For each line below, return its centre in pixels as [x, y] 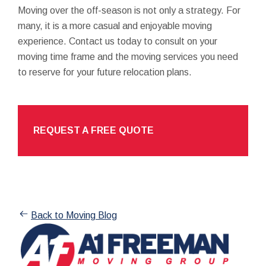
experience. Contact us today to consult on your [118, 41]
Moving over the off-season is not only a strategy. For [129, 10]
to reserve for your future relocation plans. [105, 72]
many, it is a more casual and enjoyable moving [115, 26]
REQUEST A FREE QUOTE [94, 130]
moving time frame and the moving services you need [128, 56]
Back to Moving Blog [74, 215]
